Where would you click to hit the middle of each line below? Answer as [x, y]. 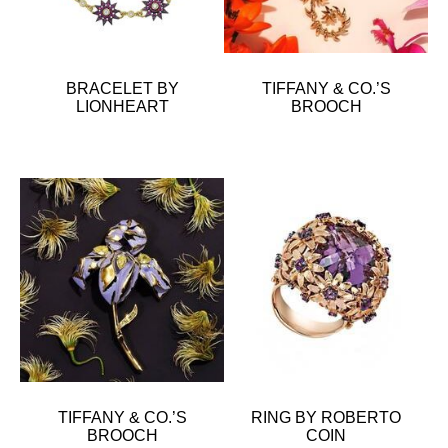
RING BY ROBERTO [326, 417]
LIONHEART [122, 106]
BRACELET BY [122, 88]
